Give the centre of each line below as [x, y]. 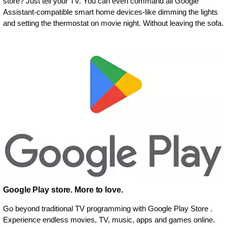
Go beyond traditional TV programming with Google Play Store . [108, 209]
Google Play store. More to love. [63, 190]
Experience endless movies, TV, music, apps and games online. [109, 220]
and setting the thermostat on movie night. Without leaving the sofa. [113, 23]
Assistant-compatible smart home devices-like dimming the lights [110, 12]
